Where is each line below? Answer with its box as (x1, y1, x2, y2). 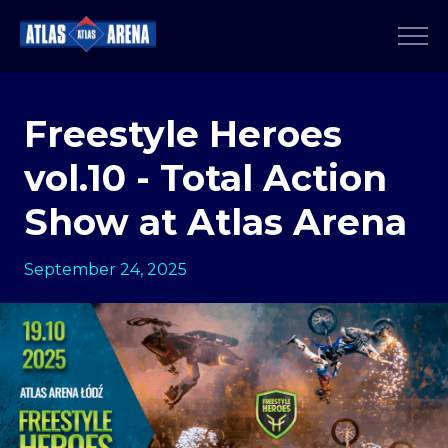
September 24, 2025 (24, 260, 187, 280)
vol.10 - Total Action (24, 156, 387, 201)
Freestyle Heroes (24, 112, 342, 157)
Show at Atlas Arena (24, 200, 407, 245)
